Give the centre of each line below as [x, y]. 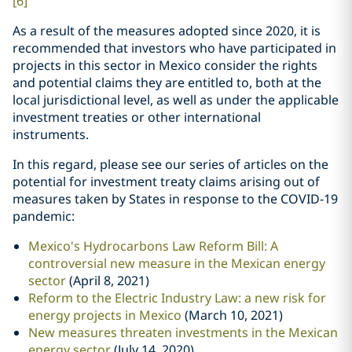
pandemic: [44, 216]
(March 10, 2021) [232, 315]
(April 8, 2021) [108, 280]
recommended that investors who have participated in [174, 48]
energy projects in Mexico [105, 315]
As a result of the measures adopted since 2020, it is [167, 31]
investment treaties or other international [137, 117]
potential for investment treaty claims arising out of [166, 181]
